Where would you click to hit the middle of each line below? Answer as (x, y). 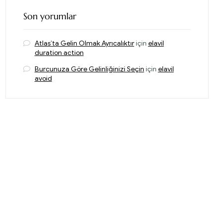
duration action (59, 53)
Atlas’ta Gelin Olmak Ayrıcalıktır (84, 43)
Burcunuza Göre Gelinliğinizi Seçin (89, 69)
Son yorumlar (50, 16)
